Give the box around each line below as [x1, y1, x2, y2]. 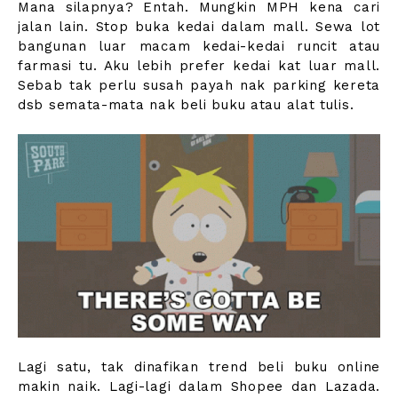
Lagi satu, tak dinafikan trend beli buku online [18, 359, 380, 376]
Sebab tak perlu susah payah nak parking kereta [18, 76, 380, 93]
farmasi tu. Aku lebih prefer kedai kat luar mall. [18, 57, 380, 74]
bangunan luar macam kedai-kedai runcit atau [18, 37, 380, 54]
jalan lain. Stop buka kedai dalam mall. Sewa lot [18, 18, 380, 35]
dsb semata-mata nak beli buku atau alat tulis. [18, 96, 354, 113]
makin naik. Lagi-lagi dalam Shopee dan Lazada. [18, 378, 380, 395]
